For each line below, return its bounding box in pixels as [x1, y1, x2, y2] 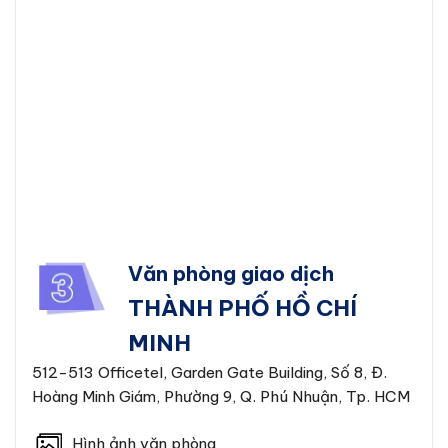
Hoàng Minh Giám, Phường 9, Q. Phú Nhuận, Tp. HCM [32, 387, 410, 407]
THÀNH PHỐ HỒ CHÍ [128, 294, 357, 323]
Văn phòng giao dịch [128, 261, 334, 287]
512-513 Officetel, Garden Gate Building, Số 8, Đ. [32, 363, 387, 383]
